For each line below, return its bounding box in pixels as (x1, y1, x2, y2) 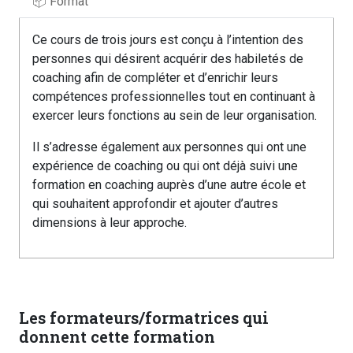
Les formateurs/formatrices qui (19, 307, 269, 329)
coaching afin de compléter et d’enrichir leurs (32, 69, 278, 85)
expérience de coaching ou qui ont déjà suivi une (32, 158, 298, 173)
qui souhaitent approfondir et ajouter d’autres (32, 195, 278, 211)
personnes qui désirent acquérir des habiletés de (32, 50, 303, 66)
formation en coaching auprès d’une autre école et (32, 176, 306, 192)
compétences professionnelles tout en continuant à (32, 88, 315, 104)
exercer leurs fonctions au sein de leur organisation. (32, 107, 317, 123)
